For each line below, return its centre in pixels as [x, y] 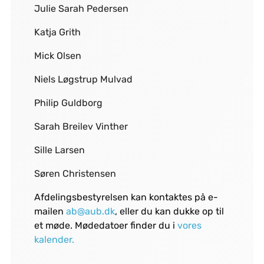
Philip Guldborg [68, 103]
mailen [50, 212]
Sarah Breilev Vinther [81, 127]
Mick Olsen [57, 56]
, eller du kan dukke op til [169, 212]
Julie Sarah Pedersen [81, 9]
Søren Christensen [76, 174]
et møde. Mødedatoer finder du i [105, 226]
